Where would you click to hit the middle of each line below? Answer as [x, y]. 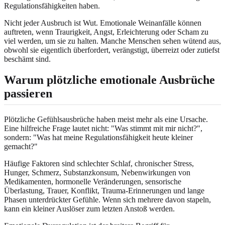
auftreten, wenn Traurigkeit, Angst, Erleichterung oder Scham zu [106, 32]
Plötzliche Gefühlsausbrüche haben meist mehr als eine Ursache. [106, 119]
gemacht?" [21, 146]
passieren [28, 94]
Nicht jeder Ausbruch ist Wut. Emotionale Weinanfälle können [103, 23]
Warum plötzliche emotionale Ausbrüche [109, 80]
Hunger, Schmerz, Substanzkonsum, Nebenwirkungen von [97, 172]
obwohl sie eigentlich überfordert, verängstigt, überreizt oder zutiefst [112, 50]
